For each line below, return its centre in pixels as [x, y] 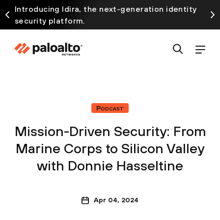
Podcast [110, 108]
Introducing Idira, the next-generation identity [106, 9]
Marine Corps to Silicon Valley [110, 148]
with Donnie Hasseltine [110, 165]
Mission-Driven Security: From [110, 131]
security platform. [50, 21]
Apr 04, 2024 [116, 200]
